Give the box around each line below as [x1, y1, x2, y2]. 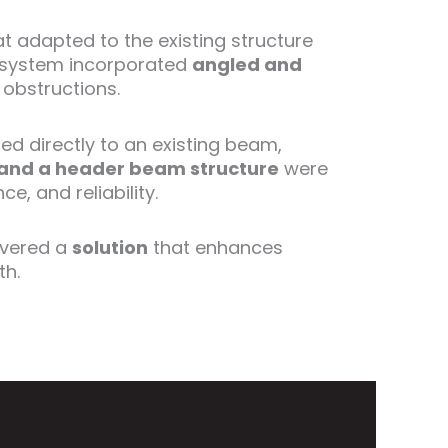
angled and [192, 52, 302, 78]
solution [72, 235, 148, 261]
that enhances [148, 235, 283, 261]
